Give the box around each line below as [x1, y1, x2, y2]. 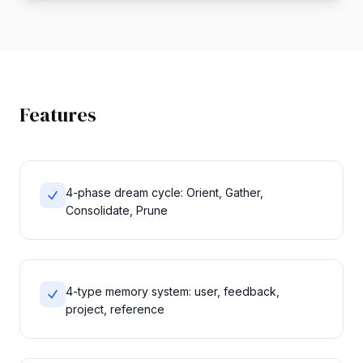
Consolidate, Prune [66, 203, 168, 217]
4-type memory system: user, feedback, [66, 284, 280, 298]
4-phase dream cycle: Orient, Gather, [66, 185, 263, 199]
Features [19, 100, 96, 128]
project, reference [66, 301, 164, 316]
